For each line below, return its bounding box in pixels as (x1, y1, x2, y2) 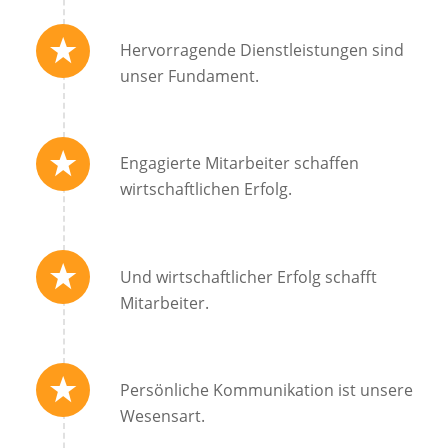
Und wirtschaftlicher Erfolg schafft (119, 265, 377, 288)
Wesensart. (119, 404, 205, 427)
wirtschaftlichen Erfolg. (119, 178, 292, 201)
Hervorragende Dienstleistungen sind (119, 39, 404, 62)
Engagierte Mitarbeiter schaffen (119, 152, 359, 175)
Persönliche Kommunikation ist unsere (119, 378, 413, 401)
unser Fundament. (119, 65, 259, 88)
